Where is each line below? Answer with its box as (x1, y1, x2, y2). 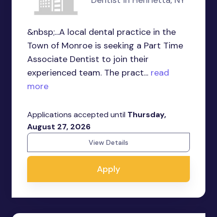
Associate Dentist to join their (27, 53, 149, 65)
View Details (89, 138, 128, 147)
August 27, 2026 (27, 121, 91, 132)
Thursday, (127, 109, 166, 120)
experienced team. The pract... (27, 66, 148, 78)
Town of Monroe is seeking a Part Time (27, 39, 183, 51)
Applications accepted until (27, 109, 127, 120)
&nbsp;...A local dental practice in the (27, 26, 176, 38)
